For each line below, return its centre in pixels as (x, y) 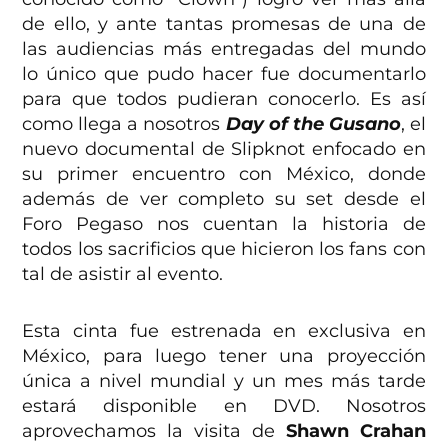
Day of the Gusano (313, 123)
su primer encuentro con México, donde (224, 173)
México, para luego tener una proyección (224, 355)
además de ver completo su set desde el (224, 198)
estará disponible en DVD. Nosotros (224, 405)
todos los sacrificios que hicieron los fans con (224, 248)
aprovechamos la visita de (154, 430)
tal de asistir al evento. (123, 273)
